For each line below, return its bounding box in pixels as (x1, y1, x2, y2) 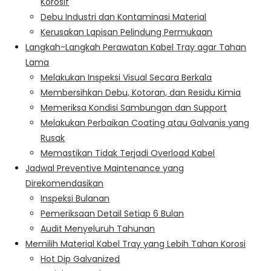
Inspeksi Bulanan (41, 192, 110, 204)
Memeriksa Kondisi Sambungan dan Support (41, 101, 227, 114)
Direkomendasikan (25, 177, 104, 189)
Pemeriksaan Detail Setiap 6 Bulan (41, 207, 184, 220)
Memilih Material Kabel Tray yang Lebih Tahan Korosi (25, 237, 246, 250)
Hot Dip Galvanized (41, 252, 120, 265)
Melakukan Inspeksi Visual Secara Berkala (41, 71, 212, 83)
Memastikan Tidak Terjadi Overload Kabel (41, 146, 215, 159)
